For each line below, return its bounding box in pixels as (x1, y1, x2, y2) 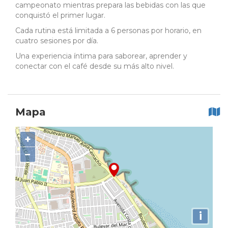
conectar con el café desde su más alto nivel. (15, 62, 174, 71)
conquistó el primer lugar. (15, 11, 105, 20)
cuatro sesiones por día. (15, 36, 98, 46)
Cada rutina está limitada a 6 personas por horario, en (15, 26, 202, 36)
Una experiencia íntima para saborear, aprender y (15, 51, 187, 61)
